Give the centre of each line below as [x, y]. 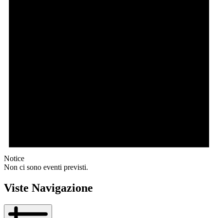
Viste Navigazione [48, 188]
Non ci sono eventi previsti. [46, 167]
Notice [14, 158]
